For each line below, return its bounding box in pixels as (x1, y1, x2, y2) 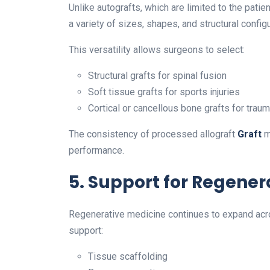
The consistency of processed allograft (69, 128, 237, 140)
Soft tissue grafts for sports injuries (88, 86, 240, 98)
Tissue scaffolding (88, 251, 168, 263)
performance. (69, 145, 124, 157)
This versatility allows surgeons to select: (69, 44, 245, 56)
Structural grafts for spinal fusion (88, 70, 227, 82)
